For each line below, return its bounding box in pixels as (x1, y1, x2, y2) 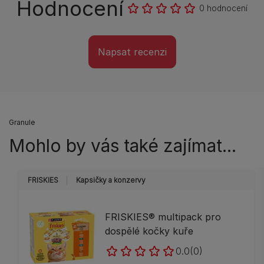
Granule (9, 118, 35, 127)
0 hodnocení (199, 4, 247, 13)
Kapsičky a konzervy (76, 176, 146, 184)
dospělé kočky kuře (105, 225, 194, 237)
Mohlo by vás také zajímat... (9, 135, 236, 156)
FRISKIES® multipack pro (105, 210, 222, 223)
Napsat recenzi (97, 46, 167, 58)
